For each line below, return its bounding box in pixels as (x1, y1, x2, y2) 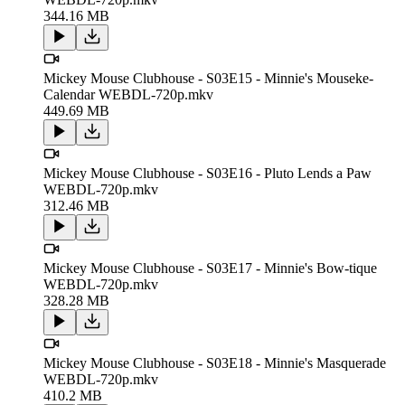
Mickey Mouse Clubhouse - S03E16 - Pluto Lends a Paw (43, 165, 372, 181)
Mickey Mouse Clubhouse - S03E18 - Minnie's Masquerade (43, 354, 386, 371)
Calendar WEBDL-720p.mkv (43, 86, 213, 102)
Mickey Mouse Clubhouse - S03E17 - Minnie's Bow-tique (43, 259, 377, 276)
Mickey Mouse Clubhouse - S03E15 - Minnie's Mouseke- (43, 70, 373, 86)
